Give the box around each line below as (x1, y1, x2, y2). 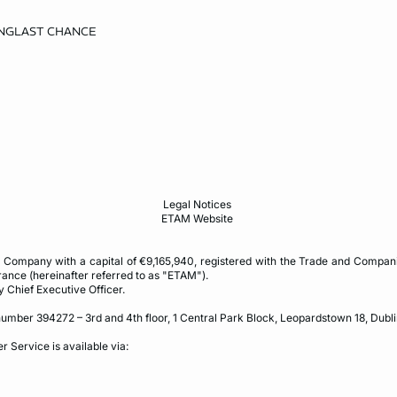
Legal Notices (163, 197, 234, 211)
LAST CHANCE (13, 24, 97, 39)
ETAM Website (161, 211, 236, 225)
